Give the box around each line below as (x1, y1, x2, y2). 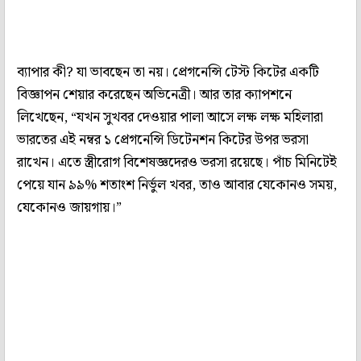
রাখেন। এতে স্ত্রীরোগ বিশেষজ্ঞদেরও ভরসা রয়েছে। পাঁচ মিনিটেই (17, 151, 337, 174)
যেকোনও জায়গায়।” (17, 196, 122, 219)
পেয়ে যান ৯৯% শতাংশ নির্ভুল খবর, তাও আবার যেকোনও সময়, (17, 173, 337, 197)
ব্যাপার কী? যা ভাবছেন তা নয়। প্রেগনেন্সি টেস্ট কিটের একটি (17, 60, 319, 84)
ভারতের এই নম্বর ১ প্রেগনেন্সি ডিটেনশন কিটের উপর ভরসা (17, 128, 309, 151)
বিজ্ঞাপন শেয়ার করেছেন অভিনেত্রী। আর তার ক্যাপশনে (17, 83, 292, 106)
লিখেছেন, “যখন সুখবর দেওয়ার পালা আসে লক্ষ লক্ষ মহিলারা (17, 106, 323, 129)
